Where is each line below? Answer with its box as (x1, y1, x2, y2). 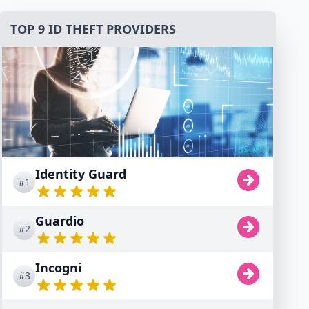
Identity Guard (35, 166, 126, 182)
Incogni (35, 259, 81, 276)
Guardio (35, 212, 84, 229)
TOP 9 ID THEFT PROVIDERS (10, 21, 176, 37)
